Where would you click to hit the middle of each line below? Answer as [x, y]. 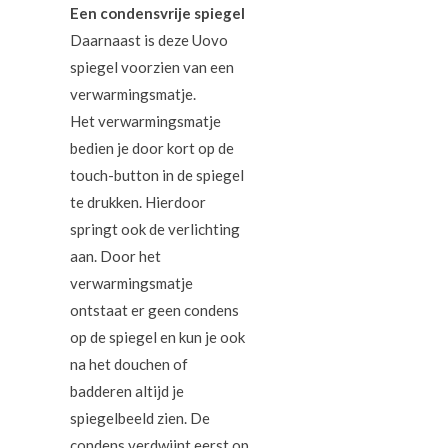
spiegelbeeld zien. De [140, 417]
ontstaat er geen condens [154, 309]
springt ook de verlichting [155, 228]
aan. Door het [115, 255]
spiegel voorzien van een [152, 66]
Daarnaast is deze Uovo [149, 39]
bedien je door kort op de [152, 147]
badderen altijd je [127, 390]
